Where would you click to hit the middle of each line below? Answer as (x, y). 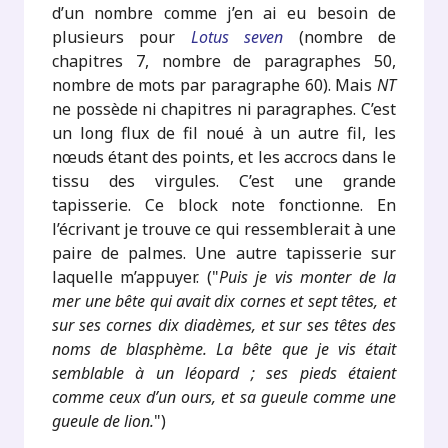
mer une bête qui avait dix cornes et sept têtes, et (224, 301)
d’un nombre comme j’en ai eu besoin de (224, 13)
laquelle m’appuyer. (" (135, 277)
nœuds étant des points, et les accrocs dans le (224, 157)
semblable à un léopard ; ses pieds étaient (224, 373)
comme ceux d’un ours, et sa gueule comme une (224, 397)
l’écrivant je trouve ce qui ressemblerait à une (224, 229)
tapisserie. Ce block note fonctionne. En (224, 205)
